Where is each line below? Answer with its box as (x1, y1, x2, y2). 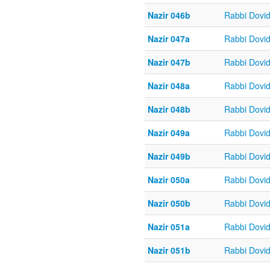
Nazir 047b (148, 56, 190, 69)
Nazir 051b (148, 244, 190, 257)
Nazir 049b (148, 150, 190, 163)
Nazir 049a (148, 127, 190, 139)
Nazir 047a (148, 33, 190, 45)
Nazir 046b (148, 9, 190, 22)
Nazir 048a (148, 80, 190, 92)
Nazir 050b (148, 197, 190, 210)
